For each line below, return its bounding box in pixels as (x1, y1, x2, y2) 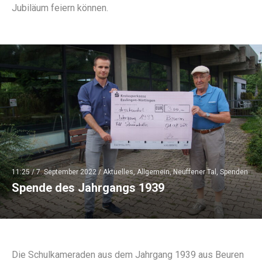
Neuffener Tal (173, 168, 216, 177)
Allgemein (137, 168, 170, 177)
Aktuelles (103, 168, 133, 177)
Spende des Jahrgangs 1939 (12, 181, 164, 195)
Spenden (220, 168, 248, 177)
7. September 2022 (36, 168, 96, 177)
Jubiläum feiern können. (12, 2, 108, 13)
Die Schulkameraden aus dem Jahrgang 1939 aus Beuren (12, 249, 244, 261)
